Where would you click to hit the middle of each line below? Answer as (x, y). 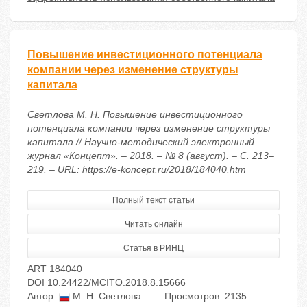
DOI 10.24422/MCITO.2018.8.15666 (107, 283)
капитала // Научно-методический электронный (141, 142)
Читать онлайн (153, 224)
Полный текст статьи (153, 200)
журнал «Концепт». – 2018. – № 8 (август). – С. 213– (151, 156)
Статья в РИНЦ (153, 248)
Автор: (43, 296)
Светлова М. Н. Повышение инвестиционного (135, 115)
